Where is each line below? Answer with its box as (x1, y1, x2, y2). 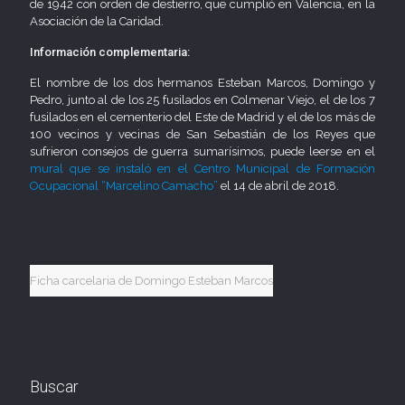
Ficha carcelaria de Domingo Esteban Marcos (30, 274, 273, 287)
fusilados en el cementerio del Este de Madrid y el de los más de (30, 110, 375, 124)
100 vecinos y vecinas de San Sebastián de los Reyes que (30, 127, 375, 141)
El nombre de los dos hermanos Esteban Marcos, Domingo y (30, 76, 375, 89)
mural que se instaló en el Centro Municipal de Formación (30, 162, 375, 175)
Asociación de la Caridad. (30, 14, 164, 28)
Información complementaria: (30, 45, 190, 59)
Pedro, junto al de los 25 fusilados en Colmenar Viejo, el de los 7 (30, 93, 375, 107)
